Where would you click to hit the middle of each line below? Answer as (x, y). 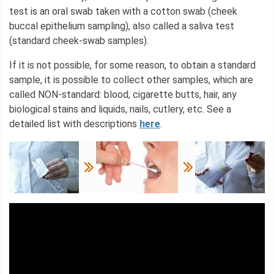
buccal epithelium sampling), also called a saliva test (122, 26)
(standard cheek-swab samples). (79, 40)
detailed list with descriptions (74, 124)
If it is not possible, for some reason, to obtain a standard (132, 65)
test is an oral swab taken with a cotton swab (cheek (123, 11)
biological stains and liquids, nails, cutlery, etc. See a (120, 109)
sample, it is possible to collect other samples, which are (131, 80)
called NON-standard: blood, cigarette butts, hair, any (123, 94)
